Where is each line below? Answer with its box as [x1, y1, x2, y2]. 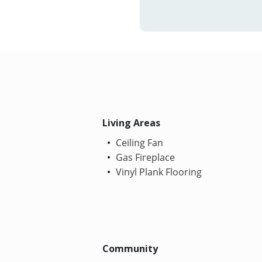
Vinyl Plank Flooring [113, 165, 202, 178]
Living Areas [102, 116, 161, 129]
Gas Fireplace [113, 150, 175, 164]
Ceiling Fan [113, 136, 164, 149]
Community [102, 242, 158, 255]
